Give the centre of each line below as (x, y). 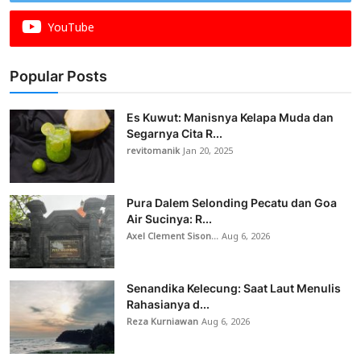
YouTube (71, 29)
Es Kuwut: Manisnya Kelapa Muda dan (230, 118)
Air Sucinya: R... (169, 219)
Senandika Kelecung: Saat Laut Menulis (234, 288)
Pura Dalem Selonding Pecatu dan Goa (232, 203)
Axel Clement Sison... (172, 237)
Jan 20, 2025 (208, 152)
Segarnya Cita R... (174, 134)
